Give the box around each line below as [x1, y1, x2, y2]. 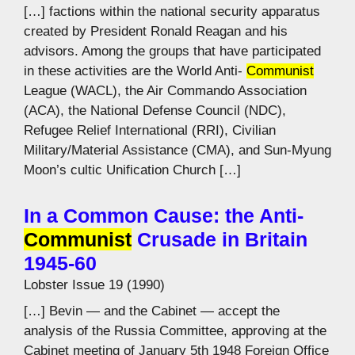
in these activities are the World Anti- [24, 63, 246, 78]
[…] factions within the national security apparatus [24, 3, 320, 19]
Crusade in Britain [132, 227, 307, 250]
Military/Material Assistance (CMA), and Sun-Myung [24, 142, 331, 158]
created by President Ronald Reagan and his [24, 23, 288, 39]
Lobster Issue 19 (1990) [24, 277, 165, 292]
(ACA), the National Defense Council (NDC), [24, 102, 286, 118]
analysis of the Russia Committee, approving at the [24, 323, 326, 338]
